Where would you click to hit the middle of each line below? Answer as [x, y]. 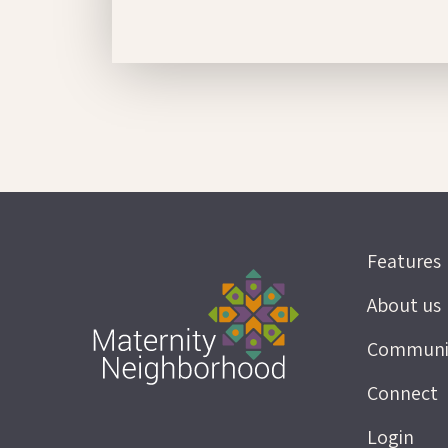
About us [404, 305]
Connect [403, 393]
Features [404, 261]
